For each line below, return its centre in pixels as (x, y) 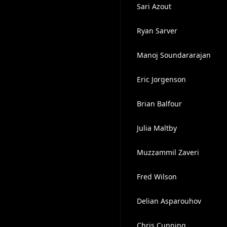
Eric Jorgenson (161, 79)
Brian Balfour (159, 104)
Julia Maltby (157, 128)
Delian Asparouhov (169, 201)
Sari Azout (154, 6)
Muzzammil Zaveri (168, 152)
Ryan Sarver (157, 31)
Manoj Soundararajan (174, 55)
